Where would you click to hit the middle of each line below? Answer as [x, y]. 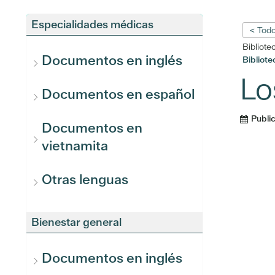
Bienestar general [76, 222]
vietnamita [75, 146]
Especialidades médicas [92, 24]
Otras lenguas [85, 180]
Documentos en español [118, 94]
